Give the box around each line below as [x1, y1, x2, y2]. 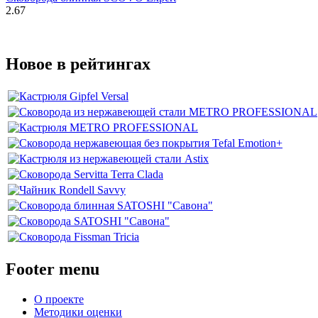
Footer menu [6, 260, 99, 279]
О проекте [34, 293, 84, 306]
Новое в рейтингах [6, 55, 150, 74]
